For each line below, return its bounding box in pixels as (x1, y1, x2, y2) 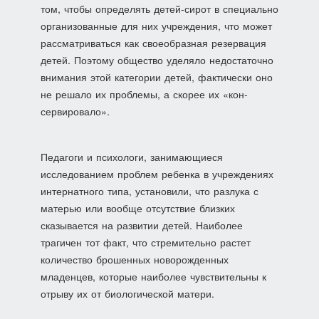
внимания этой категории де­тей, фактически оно (40, 70, 273, 84)
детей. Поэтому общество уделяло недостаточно (40, 53, 273, 67)
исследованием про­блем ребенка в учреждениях (40, 167, 273, 181)
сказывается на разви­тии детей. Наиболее (40, 218, 243, 232)
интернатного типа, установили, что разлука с (40, 184, 258, 198)
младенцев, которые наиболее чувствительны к (40, 269, 266, 283)
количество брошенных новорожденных (40, 252, 229, 266)
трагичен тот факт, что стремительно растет (40, 235, 251, 249)
